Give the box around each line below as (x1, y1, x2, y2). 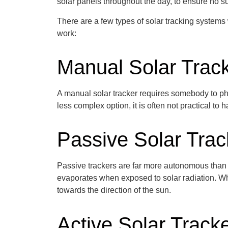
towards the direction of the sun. (57, 186, 173, 195)
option (106, 101, 129, 110)
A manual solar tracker (57, 89, 139, 98)
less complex (57, 101, 106, 110)
